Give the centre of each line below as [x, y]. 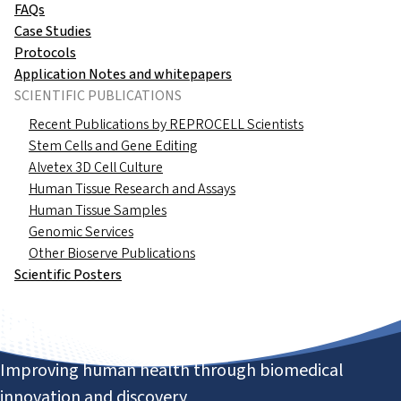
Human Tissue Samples [98, 210]
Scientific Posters [68, 275]
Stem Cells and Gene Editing [113, 146]
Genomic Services [81, 232]
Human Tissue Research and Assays [132, 189]
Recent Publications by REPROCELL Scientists [166, 124]
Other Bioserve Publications [112, 253]
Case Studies [53, 31]
